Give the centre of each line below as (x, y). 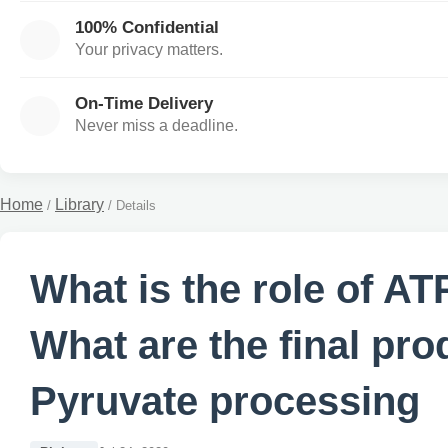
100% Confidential (147, 27)
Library (79, 204)
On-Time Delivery (144, 103)
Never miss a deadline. (156, 125)
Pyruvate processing (225, 401)
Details (136, 205)
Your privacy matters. (149, 49)
